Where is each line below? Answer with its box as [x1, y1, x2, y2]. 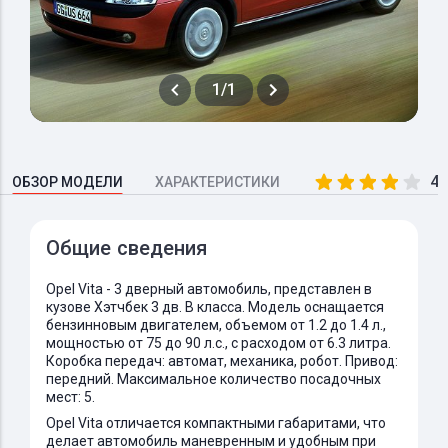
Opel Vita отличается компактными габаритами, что [46, 415, 386, 431]
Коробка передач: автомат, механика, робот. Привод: [46, 353, 398, 369]
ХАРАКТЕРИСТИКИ [155, 174, 280, 190]
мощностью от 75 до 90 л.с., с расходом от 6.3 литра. [46, 335, 391, 351]
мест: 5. [46, 389, 95, 405]
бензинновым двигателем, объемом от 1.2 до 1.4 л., [46, 317, 386, 333]
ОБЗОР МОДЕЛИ [12, 174, 123, 190]
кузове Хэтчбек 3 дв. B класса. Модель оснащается [46, 299, 384, 315]
